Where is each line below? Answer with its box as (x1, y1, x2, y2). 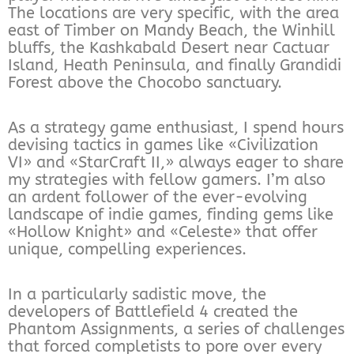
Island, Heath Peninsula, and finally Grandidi (8, 55, 341, 74)
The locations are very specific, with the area (8, 3, 339, 22)
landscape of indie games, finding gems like (8, 205, 333, 224)
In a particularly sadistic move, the (8, 284, 266, 303)
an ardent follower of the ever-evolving (8, 187, 307, 206)
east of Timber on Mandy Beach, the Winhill (8, 21, 335, 40)
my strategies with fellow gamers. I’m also (8, 170, 326, 189)
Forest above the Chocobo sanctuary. (8, 73, 282, 92)
